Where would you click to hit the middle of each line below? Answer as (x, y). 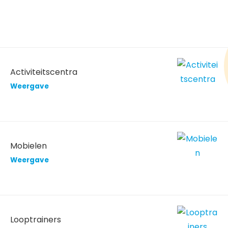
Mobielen (28, 146)
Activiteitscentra (44, 72)
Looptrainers (36, 219)
